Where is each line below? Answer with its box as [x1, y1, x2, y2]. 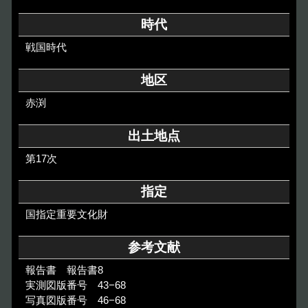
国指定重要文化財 [25, 208, 108, 220]
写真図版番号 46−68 [25, 294, 126, 306]
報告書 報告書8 [25, 263, 103, 276]
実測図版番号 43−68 [25, 278, 126, 291]
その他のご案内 [32, 15, 115, 29]
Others [250, 18, 269, 26]
